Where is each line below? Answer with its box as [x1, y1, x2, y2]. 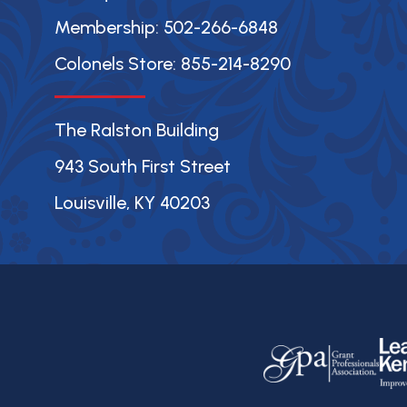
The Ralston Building [55, 119, 219, 142]
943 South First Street [55, 155, 231, 178]
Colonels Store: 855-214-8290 [55, 53, 291, 75]
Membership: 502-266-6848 [55, 16, 278, 39]
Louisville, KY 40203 [55, 192, 210, 214]
